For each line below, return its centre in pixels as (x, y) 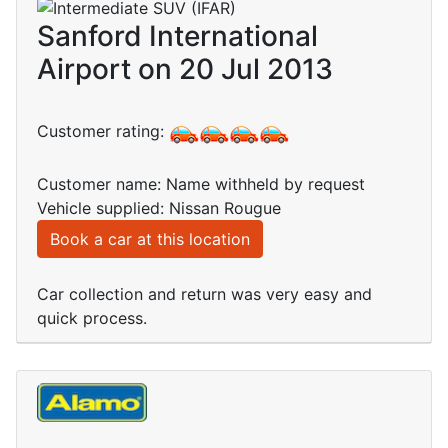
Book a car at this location (150, 239)
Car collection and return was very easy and (204, 294)
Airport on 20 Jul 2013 (185, 69)
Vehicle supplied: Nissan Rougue (159, 208)
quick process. (92, 318)
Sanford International (177, 36)
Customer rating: (103, 131)
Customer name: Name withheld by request (201, 184)
